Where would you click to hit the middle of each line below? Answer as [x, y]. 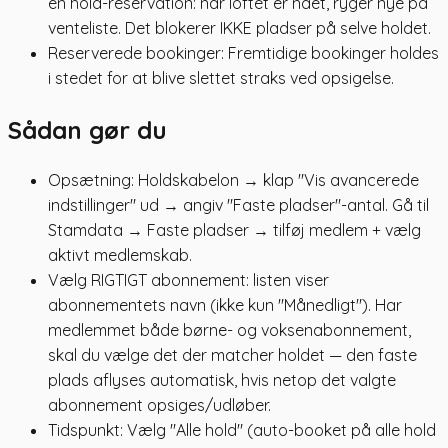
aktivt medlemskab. [120, 255]
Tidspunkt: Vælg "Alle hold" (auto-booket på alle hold [242, 430]
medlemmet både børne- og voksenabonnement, [229, 330]
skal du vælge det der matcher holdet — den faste [232, 355]
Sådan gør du [87, 129]
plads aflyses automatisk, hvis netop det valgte [222, 380]
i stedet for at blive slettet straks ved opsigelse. [221, 77]
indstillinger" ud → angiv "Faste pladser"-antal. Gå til [238, 205]
